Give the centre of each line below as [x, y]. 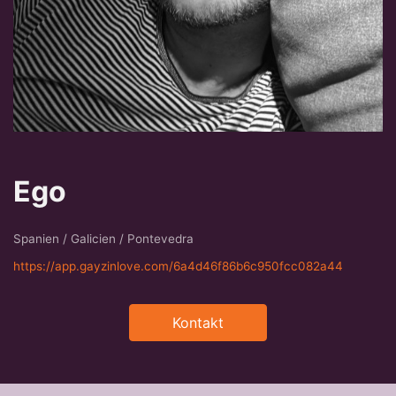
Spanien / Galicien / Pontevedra [103, 239]
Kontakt [198, 323]
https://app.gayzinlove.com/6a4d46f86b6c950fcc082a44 [178, 266]
